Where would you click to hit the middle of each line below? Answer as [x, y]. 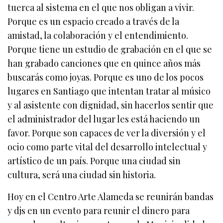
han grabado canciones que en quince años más [104, 63]
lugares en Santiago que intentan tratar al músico [109, 91]
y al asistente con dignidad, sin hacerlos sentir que [111, 105]
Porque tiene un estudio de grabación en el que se [110, 50]
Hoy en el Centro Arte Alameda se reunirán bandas [111, 197]
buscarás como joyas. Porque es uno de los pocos [106, 77]
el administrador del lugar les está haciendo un [104, 119]
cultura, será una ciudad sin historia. [82, 175]
